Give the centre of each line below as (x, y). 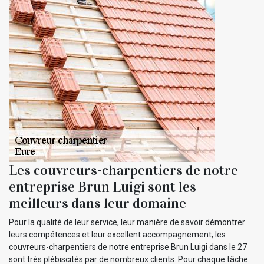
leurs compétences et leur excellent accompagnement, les (117, 234)
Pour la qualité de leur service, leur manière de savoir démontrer (127, 222)
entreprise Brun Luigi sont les (103, 187)
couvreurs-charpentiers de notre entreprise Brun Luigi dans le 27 (128, 247)
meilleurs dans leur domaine (98, 203)
